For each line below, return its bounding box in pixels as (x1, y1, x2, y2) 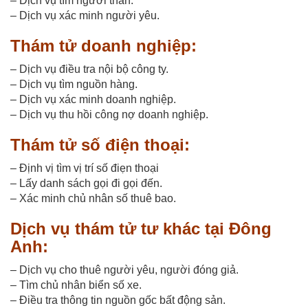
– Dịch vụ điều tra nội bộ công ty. (10, 63, 168, 75)
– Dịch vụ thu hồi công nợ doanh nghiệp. (10, 108, 208, 120)
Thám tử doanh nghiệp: (10, 36, 197, 55)
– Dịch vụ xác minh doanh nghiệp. (10, 93, 176, 105)
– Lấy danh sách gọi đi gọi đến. (10, 177, 162, 189)
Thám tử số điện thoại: (10, 135, 190, 154)
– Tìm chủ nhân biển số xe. (10, 278, 142, 291)
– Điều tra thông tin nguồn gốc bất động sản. (10, 294, 225, 306)
